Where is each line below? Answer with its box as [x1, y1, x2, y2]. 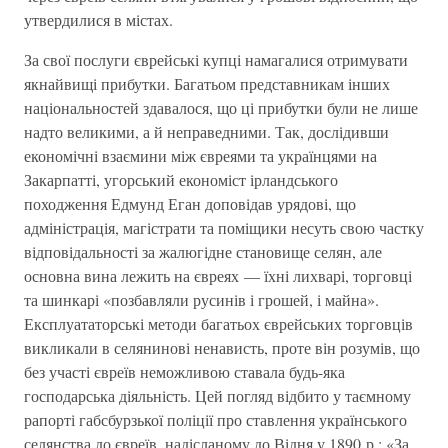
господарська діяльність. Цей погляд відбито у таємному [24, 385, 411, 406]
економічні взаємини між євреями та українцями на [24, 145, 377, 166]
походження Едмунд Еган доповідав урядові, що [24, 193, 356, 214]
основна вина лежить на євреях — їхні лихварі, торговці [24, 265, 412, 286]
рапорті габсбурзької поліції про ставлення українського [24, 409, 407, 430]
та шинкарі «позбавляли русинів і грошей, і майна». [24, 289, 379, 310]
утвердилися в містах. [24, 9, 173, 30]
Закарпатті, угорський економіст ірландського [24, 169, 338, 190]
